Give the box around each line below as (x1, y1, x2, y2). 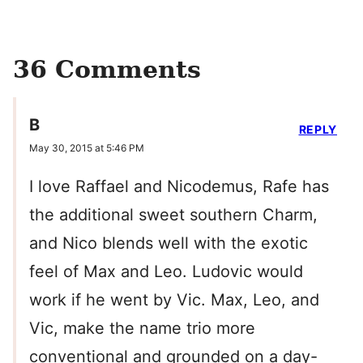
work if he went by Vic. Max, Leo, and (29, 290, 319, 310)
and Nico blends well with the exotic (29, 233, 308, 254)
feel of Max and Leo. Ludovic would (29, 262, 303, 282)
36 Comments (13, 55, 201, 83)
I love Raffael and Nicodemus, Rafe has (29, 177, 329, 197)
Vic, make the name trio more (29, 318, 255, 339)
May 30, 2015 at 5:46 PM (29, 142, 144, 155)
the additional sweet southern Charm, (29, 205, 318, 225)
